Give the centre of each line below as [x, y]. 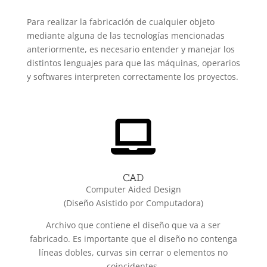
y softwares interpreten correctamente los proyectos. [132, 76]
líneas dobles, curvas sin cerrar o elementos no [133, 252]
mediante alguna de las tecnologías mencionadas [125, 35]
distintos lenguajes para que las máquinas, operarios [133, 63]
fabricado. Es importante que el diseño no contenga [133, 238]
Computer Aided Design [133, 189]
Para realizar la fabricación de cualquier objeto [120, 21]
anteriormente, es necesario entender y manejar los [131, 49]
